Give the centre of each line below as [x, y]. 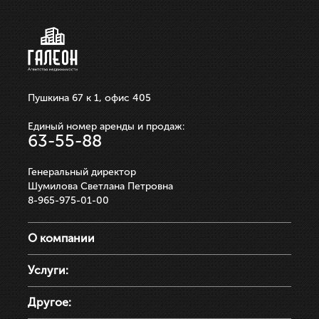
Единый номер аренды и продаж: [106, 127]
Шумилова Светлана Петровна [100, 187]
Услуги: [48, 271]
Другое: [49, 303]
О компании [61, 239]
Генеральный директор [82, 172]
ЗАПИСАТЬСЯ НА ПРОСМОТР [159, 7]
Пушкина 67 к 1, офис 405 [89, 98]
